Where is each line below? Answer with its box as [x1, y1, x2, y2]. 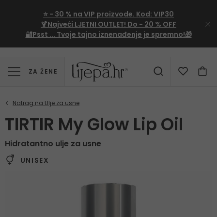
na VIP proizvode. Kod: [72, 9, 154, 19]
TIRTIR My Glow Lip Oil [5, 112, 183, 136]
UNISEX [18, 155, 49, 166]
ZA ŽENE [29, 67, 58, 76]
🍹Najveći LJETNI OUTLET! [41, 19, 127, 29]
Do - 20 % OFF [127, 19, 176, 29]
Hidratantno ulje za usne [5, 138, 101, 149]
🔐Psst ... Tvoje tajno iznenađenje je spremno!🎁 [25, 30, 192, 39]
